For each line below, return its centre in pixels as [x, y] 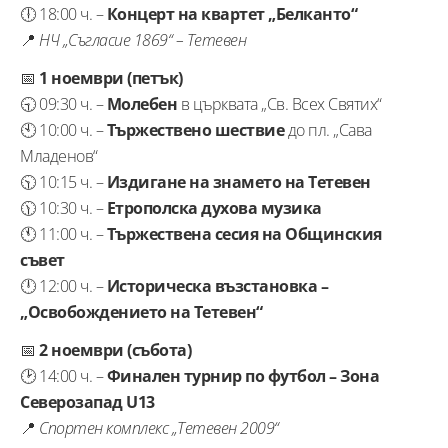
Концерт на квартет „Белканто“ [231, 13]
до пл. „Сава [328, 129]
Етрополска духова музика [214, 207]
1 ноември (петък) [111, 77]
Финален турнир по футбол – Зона [242, 375]
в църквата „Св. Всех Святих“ [279, 103]
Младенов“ [59, 155]
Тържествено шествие [195, 129]
